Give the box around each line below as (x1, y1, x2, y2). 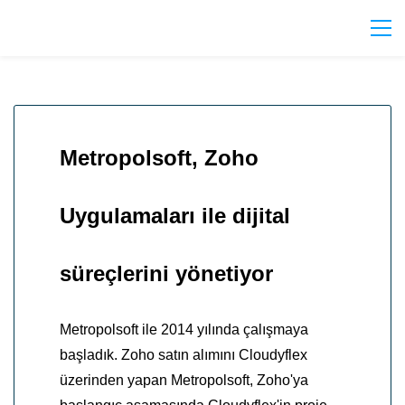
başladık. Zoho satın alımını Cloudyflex (60, 347, 307, 363)
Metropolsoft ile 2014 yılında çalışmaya (60, 322, 308, 338)
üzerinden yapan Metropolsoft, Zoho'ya (60, 372, 308, 389)
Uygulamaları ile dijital (60, 203, 290, 229)
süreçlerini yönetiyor (60, 261, 273, 287)
